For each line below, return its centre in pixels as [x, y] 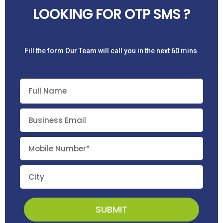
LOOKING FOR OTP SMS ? [111, 14]
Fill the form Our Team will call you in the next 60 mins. [111, 51]
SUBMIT [111, 209]
